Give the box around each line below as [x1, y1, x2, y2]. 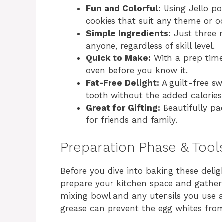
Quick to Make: [86, 53, 151, 63]
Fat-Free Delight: [86, 78, 159, 88]
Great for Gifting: [86, 103, 160, 113]
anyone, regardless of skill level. [86, 41, 215, 51]
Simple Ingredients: [86, 28, 171, 39]
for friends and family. [86, 115, 177, 125]
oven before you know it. [86, 65, 188, 76]
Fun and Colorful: [86, 3, 161, 14]
